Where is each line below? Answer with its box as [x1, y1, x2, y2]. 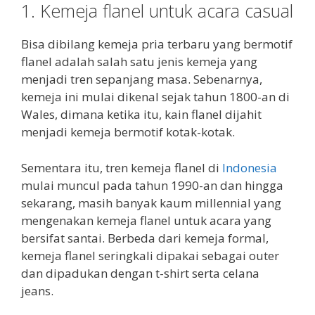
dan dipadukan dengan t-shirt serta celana [21, 264, 259, 281]
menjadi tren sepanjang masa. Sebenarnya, [21, 71, 262, 88]
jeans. [21, 282, 53, 299]
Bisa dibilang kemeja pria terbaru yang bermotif [21, 36, 292, 53]
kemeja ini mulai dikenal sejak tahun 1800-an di [21, 89, 290, 105]
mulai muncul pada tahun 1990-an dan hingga [21, 176, 283, 193]
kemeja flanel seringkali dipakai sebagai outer [21, 247, 279, 264]
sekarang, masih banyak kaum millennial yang [21, 194, 281, 211]
